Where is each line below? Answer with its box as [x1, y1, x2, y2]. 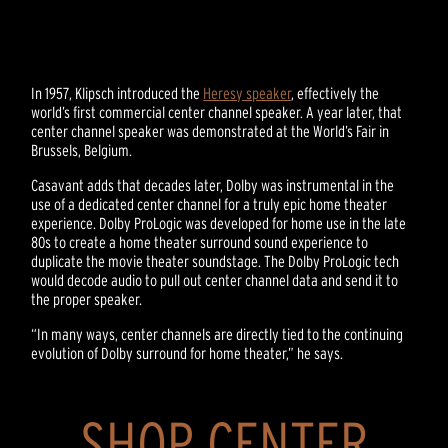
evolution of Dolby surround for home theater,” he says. [31, 344, 344, 363]
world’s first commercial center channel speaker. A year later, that [31, 103, 403, 122]
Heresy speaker [203, 84, 292, 103]
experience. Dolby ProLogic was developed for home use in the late [31, 214, 407, 233]
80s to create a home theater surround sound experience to [31, 233, 369, 252]
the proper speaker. [31, 290, 143, 309]
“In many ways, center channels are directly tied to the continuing [31, 325, 404, 344]
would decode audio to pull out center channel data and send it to [31, 271, 399, 290]
